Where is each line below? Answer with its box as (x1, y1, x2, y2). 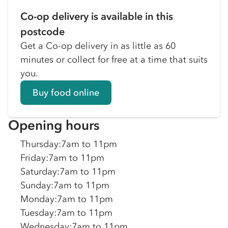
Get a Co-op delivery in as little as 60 (20, 40, 176, 51)
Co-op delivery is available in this (20, 10, 173, 22)
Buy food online (33, 87, 99, 98)
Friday (20, 152, 46, 163)
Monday (20, 193, 54, 205)
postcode (20, 25, 65, 38)
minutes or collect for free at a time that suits (20, 54, 208, 65)
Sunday (20, 180, 51, 191)
